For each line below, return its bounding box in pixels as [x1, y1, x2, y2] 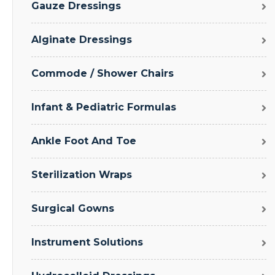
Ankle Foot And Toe [31, 135, 136, 147]
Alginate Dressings [31, 34, 132, 46]
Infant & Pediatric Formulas [31, 101, 176, 114]
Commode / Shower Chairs [31, 68, 174, 80]
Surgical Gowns [31, 203, 114, 215]
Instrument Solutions [31, 236, 143, 249]
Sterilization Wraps [31, 169, 132, 181]
